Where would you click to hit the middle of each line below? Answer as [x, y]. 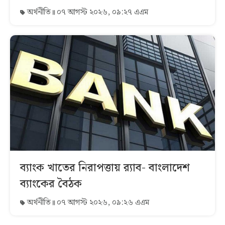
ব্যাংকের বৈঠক [51, 184]
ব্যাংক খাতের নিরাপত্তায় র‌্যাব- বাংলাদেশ [105, 168]
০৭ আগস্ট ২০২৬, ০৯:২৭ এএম [101, 13]
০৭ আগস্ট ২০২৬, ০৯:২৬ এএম [102, 202]
